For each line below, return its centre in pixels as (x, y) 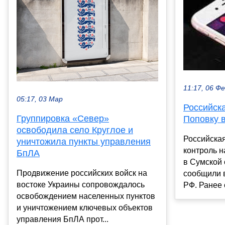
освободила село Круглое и (75, 130)
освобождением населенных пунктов (86, 196)
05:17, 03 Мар (40, 99)
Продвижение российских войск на (82, 173)
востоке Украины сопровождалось (81, 185)
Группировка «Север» (63, 119)
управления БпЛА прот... (63, 219)
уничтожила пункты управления (84, 142)
